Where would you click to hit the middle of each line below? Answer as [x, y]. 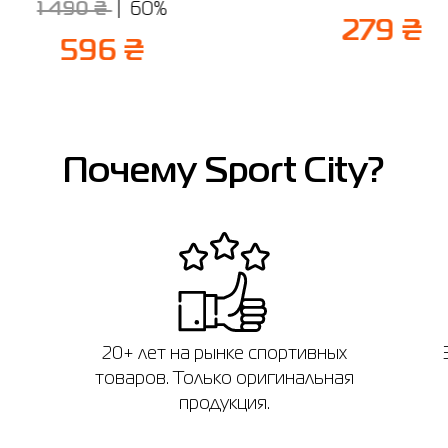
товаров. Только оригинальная [224, 379]
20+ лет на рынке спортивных [224, 354]
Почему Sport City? [224, 173]
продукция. [224, 404]
